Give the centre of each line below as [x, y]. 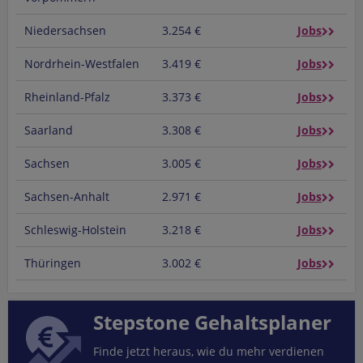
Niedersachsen [65, 30]
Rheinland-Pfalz [67, 97]
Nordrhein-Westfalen [82, 64]
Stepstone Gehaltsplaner [212, 322]
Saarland [49, 130]
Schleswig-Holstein [75, 230]
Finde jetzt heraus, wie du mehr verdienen [209, 351]
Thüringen [53, 263]
